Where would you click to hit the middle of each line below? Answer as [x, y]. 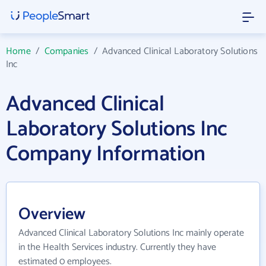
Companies [66, 51]
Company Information [106, 154]
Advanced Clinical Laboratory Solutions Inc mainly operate [131, 233]
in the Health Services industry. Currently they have [117, 247]
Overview [52, 214]
